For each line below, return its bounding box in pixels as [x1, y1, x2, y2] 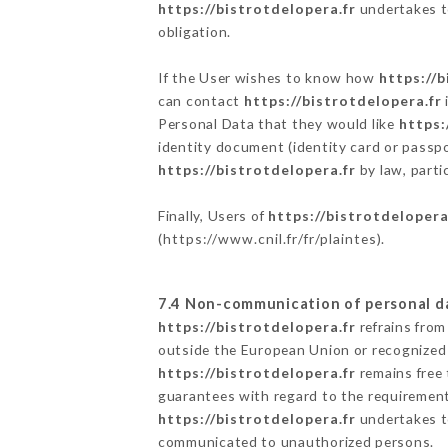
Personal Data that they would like [157, 114, 399, 132]
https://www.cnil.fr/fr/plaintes [162, 229, 377, 247]
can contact [157, 91, 244, 109]
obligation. [157, 22, 231, 40]
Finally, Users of [157, 206, 269, 224]
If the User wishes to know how [157, 68, 379, 86]
